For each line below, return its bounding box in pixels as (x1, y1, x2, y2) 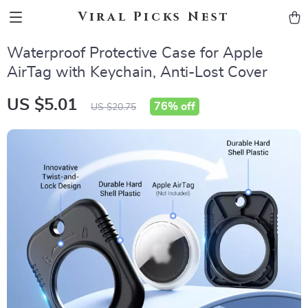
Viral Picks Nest (78, 8, 230, 25)
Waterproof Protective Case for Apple (7, 45, 263, 60)
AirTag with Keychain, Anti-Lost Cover (7, 65, 267, 80)
